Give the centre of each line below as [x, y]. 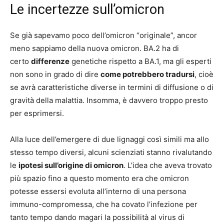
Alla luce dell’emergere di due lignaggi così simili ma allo [109, 139]
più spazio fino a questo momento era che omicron [99, 178]
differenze [50, 61]
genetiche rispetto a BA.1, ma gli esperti [140, 61]
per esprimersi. [37, 113]
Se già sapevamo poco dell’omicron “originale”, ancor [103, 35]
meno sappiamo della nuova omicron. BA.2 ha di [94, 48]
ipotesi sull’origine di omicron [71, 165]
